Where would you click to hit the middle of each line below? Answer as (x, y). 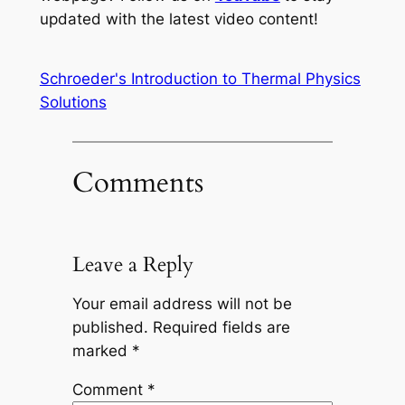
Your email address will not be (182, 303)
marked (102, 350)
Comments (137, 183)
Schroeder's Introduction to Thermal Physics (200, 78)
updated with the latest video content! (179, 19)
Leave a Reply (132, 265)
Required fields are (221, 327)
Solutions (73, 102)
